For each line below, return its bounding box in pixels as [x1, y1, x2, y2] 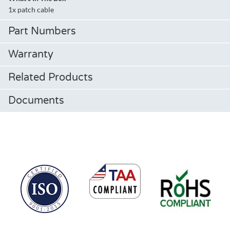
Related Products [8, 71, 93, 84]
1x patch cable [8, 5, 54, 14]
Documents [8, 94, 64, 107]
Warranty [8, 48, 53, 61]
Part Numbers [8, 25, 76, 38]
